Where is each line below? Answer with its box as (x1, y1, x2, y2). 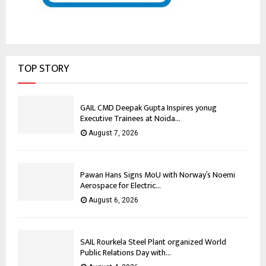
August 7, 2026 (88, 129, 138, 138)
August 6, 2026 (88, 196, 138, 205)
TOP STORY (18, 60, 69, 78)
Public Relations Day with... (80, 246, 171, 260)
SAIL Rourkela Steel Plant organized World (80, 235, 226, 249)
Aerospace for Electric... (80, 179, 161, 193)
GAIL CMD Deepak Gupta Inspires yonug (80, 101, 217, 115)
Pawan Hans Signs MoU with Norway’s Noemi (80, 168, 235, 182)
